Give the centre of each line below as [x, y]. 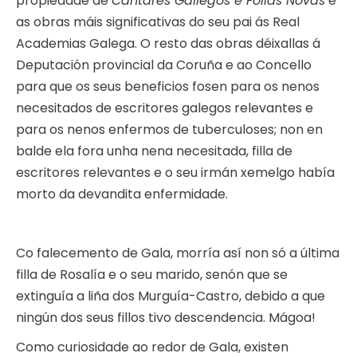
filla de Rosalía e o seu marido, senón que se [152, 275]
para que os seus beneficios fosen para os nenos [168, 87]
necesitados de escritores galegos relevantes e [165, 108]
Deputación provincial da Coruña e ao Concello [164, 65]
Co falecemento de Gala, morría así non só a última [178, 253]
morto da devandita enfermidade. [122, 194]
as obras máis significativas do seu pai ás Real [158, 22]
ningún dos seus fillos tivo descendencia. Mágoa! [166, 318]
